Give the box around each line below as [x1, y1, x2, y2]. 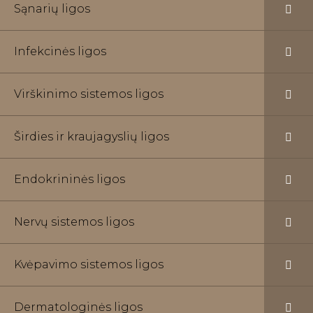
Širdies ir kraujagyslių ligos [14, 130, 169, 143]
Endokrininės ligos [14, 173, 125, 186]
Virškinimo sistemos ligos [14, 87, 163, 101]
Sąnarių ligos [14, 2, 90, 15]
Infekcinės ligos [14, 45, 106, 58]
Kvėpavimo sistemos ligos [14, 258, 163, 271]
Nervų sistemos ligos [14, 215, 134, 228]
